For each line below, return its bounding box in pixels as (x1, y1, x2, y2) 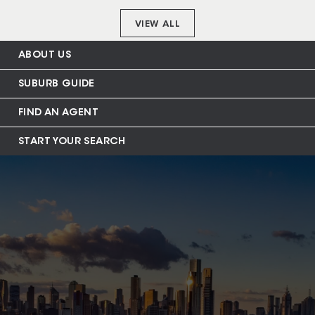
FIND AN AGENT (18, 108, 99, 118)
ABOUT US (18, 50, 72, 60)
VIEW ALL (134, 19, 181, 29)
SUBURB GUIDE (18, 79, 95, 89)
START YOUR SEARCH (18, 136, 126, 147)
